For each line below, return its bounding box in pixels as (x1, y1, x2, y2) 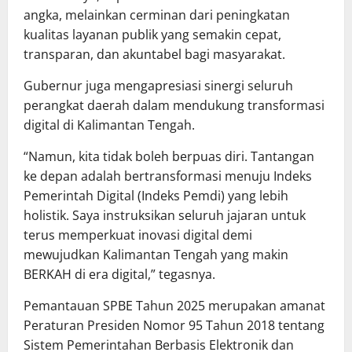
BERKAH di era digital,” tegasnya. (24, 266, 215, 284)
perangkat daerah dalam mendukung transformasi (24, 97, 324, 115)
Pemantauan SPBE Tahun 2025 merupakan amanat (24, 297, 325, 315)
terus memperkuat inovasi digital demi (24, 226, 252, 244)
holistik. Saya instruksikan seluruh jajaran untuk (24, 207, 306, 225)
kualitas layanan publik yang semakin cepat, (24, 26, 281, 44)
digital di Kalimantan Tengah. (24, 116, 195, 134)
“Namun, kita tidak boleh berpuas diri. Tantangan (24, 148, 314, 166)
